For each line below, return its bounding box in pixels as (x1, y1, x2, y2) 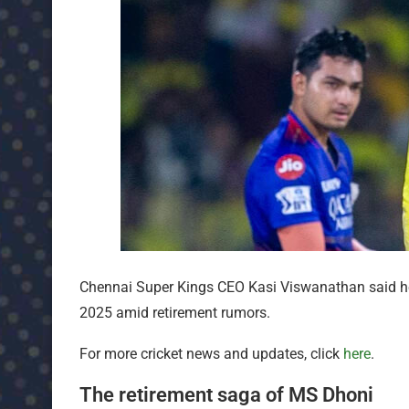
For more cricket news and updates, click (79, 344, 343, 362)
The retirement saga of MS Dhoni (79, 383, 373, 406)
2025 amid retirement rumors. (79, 303, 270, 321)
